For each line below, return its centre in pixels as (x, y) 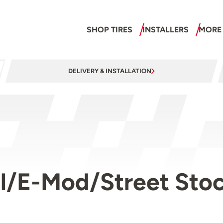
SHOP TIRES (109, 30)
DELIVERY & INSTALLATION (110, 71)
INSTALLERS (165, 30)
